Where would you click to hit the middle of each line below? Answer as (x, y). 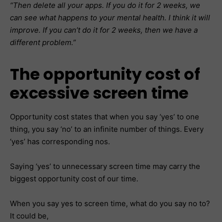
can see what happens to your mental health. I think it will (110, 18)
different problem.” (43, 42)
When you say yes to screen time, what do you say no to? (110, 203)
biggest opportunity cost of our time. (74, 179)
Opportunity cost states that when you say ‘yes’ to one (105, 117)
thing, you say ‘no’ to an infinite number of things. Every (107, 129)
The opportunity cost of (105, 74)
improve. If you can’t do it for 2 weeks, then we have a (104, 30)
